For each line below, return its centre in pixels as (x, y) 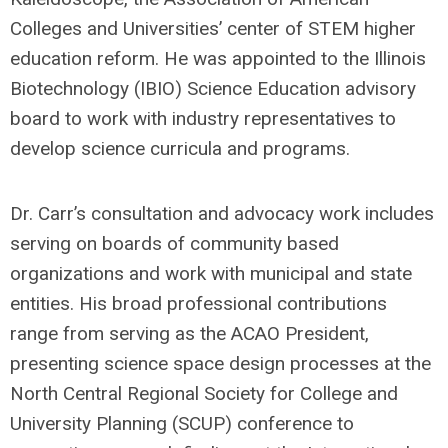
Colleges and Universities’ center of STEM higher (213, 28)
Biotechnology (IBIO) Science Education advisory (213, 88)
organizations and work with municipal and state (211, 273)
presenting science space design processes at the (220, 363)
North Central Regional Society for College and (204, 393)
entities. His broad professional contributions (198, 303)
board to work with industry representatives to (203, 118)
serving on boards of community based (174, 243)
